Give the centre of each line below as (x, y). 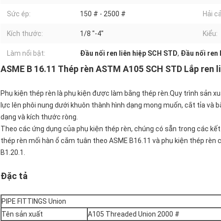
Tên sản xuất (22, 214)
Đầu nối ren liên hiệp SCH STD (129, 54)
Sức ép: (19, 14)
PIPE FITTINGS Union (34, 202)
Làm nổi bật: (26, 54)
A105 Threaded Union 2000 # (134, 214)
